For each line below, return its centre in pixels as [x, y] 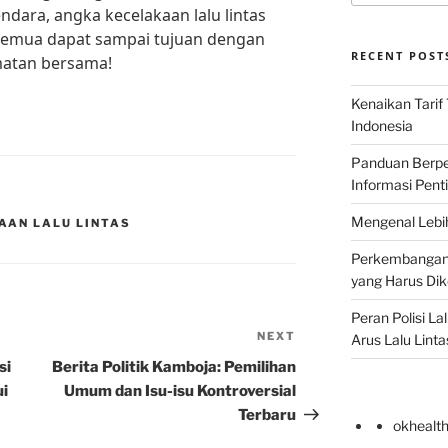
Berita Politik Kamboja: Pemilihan [174, 367]
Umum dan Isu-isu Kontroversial [180, 391]
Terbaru [267, 415]
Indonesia [381, 126]
